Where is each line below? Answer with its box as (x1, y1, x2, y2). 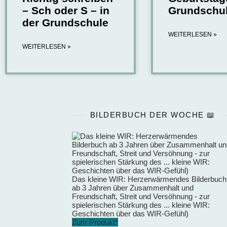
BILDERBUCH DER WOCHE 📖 (90, 110, 215, 120)
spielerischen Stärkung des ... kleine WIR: (72, 201, 210, 210)
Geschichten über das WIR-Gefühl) (72, 209, 188, 218)
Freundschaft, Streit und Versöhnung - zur (72, 192, 210, 201)
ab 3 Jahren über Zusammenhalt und (72, 183, 194, 193)
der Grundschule (22, 17, 108, 29)
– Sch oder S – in (22, 5, 109, 17)
